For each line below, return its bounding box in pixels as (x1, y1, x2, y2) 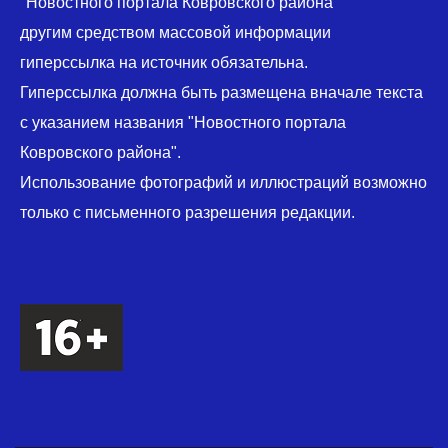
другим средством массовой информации (20, 24, 331, 42)
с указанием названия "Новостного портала (20, 114, 346, 132)
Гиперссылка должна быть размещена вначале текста (20, 84, 423, 102)
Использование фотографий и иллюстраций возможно (20, 174, 427, 192)
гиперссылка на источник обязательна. (20, 54, 308, 72)
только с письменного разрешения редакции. (20, 204, 355, 222)
